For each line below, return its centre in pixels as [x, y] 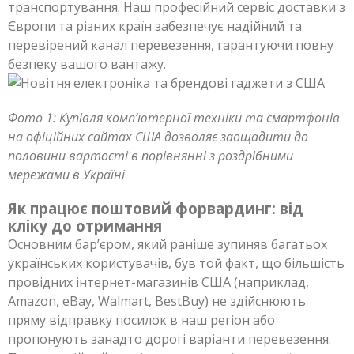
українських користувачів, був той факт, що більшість [176, 263]
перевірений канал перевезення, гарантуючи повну [171, 45]
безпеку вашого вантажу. [87, 64]
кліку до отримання [85, 225]
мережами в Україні [66, 174]
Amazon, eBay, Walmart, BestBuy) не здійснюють [157, 301]
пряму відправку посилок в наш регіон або [141, 320]
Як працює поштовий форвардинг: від [156, 208]
